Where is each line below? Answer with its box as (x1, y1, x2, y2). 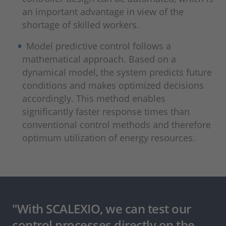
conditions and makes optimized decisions (22, 79, 204, 92)
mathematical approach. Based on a (22, 53, 176, 66)
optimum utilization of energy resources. (22, 132, 198, 144)
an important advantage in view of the (22, 6, 184, 18)
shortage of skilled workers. (22, 19, 139, 31)
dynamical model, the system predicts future (22, 66, 212, 79)
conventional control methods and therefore (22, 119, 211, 131)
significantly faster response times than (22, 105, 190, 118)
